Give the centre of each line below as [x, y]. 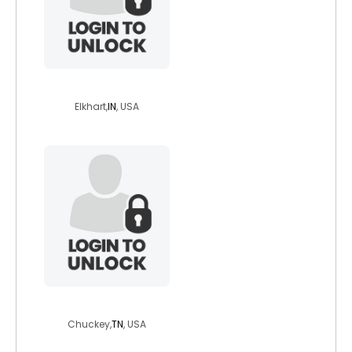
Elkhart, [91, 106]
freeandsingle [107, 302]
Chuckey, [90, 324]
